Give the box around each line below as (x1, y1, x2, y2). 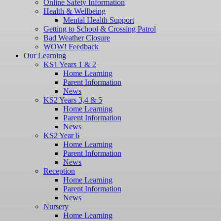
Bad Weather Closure (43, 34, 110, 42)
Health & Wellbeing (43, 7, 106, 16)
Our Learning (24, 51, 66, 60)
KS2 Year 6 (43, 131, 79, 140)
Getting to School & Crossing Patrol (43, 25, 156, 34)
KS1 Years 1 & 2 (43, 60, 96, 69)
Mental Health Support (63, 16, 134, 25)
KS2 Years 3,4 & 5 (43, 96, 102, 105)
